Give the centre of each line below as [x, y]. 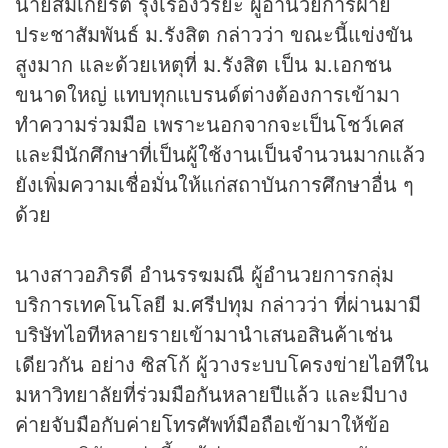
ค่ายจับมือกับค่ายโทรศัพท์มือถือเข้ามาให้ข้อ [202, 424]
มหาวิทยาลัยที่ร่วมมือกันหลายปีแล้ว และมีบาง [211, 394]
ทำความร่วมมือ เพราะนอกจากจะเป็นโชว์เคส [209, 124]
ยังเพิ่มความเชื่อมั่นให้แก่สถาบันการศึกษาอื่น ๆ [214, 184]
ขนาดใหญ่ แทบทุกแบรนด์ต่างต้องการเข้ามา [207, 94]
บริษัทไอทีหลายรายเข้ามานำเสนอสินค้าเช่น [204, 334]
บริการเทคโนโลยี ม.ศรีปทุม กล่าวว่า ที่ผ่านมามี [218, 304]
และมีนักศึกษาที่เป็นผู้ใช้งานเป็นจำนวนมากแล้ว [220, 154]
